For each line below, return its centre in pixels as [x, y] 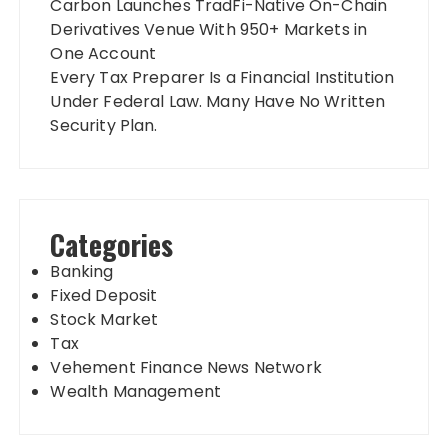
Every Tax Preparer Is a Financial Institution [222, 77]
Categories [112, 244]
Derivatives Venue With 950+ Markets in [209, 29]
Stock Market [104, 319]
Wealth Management [136, 391]
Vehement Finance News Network [186, 367]
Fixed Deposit [104, 295]
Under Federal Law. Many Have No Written [218, 101]
